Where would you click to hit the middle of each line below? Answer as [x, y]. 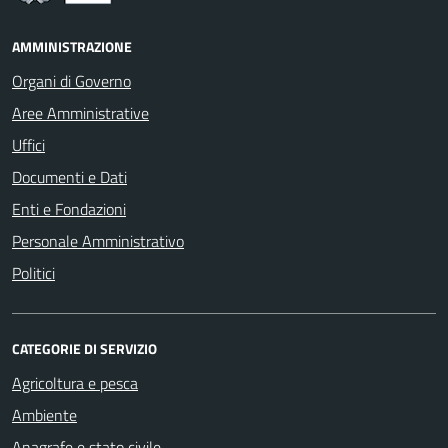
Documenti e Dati [69, 176]
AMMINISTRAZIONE [72, 46]
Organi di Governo [71, 80]
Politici [33, 272]
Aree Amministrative [80, 112]
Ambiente [44, 414]
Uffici [28, 144]
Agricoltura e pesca [75, 382]
